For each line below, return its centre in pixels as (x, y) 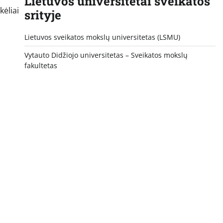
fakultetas (41, 65)
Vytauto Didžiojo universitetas (74, 55)
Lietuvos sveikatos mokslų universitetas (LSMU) (102, 37)
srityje (43, 15)
